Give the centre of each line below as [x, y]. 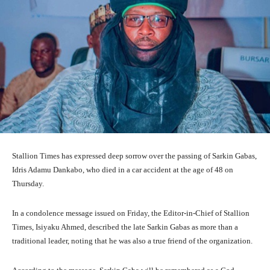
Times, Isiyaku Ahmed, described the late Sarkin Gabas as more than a [125, 227]
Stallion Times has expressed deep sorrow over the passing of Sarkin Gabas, [134, 155]
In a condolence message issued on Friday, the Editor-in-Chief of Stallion [131, 213]
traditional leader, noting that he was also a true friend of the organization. [132, 240]
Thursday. [28, 183]
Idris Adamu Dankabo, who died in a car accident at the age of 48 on [123, 169]
